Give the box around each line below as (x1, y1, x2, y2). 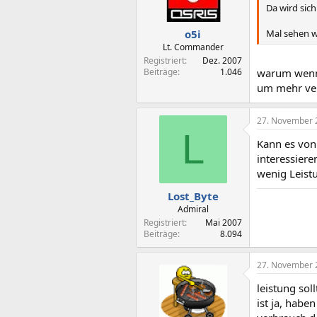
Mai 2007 (205, 216, 242, 229)
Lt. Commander (162, 41, 224, 53)
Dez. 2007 (202, 54, 242, 67)
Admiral (177, 202, 209, 215)
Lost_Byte (167, 188, 219, 203)
